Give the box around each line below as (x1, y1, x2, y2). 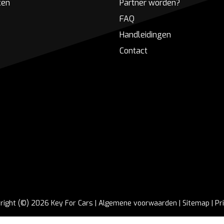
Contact (119, 45, 147, 56)
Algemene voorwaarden (98, 198, 177, 208)
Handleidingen (119, 29, 171, 40)
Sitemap (182, 198, 209, 208)
